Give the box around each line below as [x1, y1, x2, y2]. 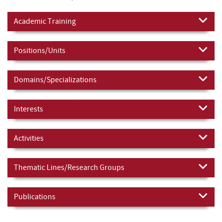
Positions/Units [14, 45, 65, 55]
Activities [14, 133, 44, 143]
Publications [14, 191, 55, 202]
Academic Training [14, 16, 76, 26]
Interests [14, 104, 43, 114]
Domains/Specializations [14, 74, 97, 85]
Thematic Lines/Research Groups [14, 162, 124, 172]
